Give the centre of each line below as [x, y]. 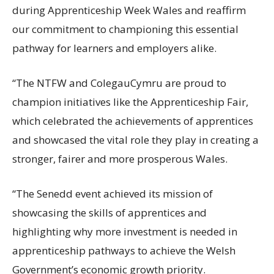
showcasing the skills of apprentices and [109, 212]
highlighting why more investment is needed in [125, 231]
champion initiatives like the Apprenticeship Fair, [130, 102]
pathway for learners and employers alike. [114, 48]
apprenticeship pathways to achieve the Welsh [124, 250]
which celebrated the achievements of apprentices [133, 120]
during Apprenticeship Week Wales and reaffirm [129, 10]
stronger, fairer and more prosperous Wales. [120, 158]
